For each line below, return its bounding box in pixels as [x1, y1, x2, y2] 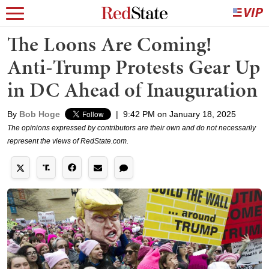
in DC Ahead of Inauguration [7, 76, 258, 104]
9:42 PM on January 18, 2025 [123, 109, 236, 119]
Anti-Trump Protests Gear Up [7, 53, 260, 81]
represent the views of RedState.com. [7, 137, 128, 145]
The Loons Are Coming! [7, 30, 212, 58]
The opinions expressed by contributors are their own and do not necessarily [7, 124, 256, 132]
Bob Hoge [19, 109, 60, 119]
